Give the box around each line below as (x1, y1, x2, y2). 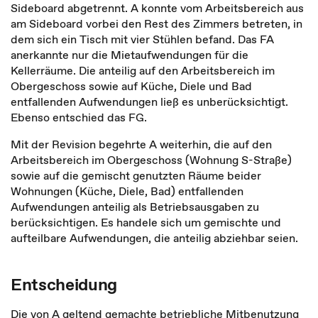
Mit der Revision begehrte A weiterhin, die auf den (11, 136, 272, 152)
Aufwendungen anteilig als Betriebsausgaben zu (11, 199, 259, 214)
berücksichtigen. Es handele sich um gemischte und (11, 214, 281, 230)
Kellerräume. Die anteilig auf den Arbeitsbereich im (11, 62, 275, 78)
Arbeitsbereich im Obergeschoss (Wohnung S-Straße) (11, 152, 292, 168)
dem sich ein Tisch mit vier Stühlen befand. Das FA (11, 31, 274, 47)
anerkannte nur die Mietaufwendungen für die (11, 47, 248, 62)
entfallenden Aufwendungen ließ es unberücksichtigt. (11, 94, 288, 109)
